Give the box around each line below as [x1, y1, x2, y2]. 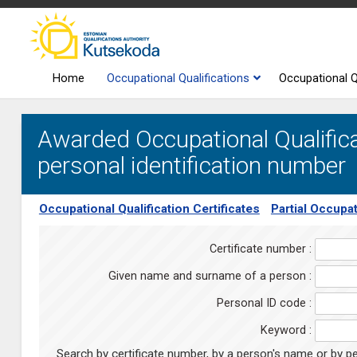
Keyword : [260, 324, 312, 337]
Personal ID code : [216, 296, 312, 310]
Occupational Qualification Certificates [38, 202, 260, 216]
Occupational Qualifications [107, 72, 250, 85]
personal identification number [37, 151, 346, 179]
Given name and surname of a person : [108, 269, 312, 283]
